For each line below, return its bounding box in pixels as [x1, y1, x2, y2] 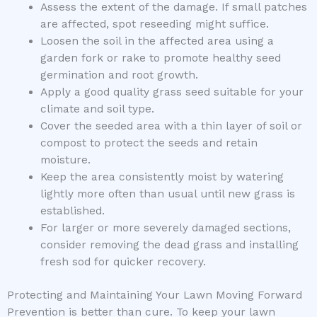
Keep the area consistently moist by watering [40, 171, 284, 184]
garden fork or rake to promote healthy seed [40, 52, 281, 65]
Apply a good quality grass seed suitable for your [40, 86, 304, 99]
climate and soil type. [40, 103, 154, 116]
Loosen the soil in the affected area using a [40, 35, 274, 48]
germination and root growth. [40, 69, 198, 82]
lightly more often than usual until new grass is [40, 188, 295, 201]
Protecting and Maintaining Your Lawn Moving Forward [7, 289, 302, 302]
